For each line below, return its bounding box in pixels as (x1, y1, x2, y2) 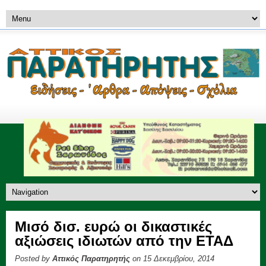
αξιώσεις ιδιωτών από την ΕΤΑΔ (15, 232, 233, 249)
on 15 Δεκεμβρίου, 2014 (130, 254, 214, 263)
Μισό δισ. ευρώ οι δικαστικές (15, 218, 212, 235)
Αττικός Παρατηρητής (52, 254, 130, 263)
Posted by (15, 254, 52, 263)
